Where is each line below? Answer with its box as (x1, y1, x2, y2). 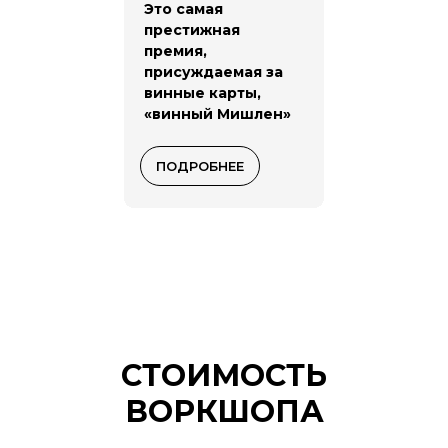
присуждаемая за (144, 63, 283, 82)
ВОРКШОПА (124, 393, 324, 431)
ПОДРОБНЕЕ (156, 158, 244, 175)
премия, (144, 42, 207, 61)
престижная (144, 21, 240, 40)
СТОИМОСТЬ (121, 357, 327, 395)
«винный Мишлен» (144, 105, 291, 124)
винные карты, (144, 84, 261, 103)
